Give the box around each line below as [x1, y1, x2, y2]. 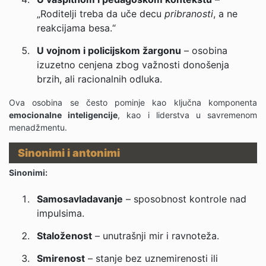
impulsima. [37, 207, 84, 219]
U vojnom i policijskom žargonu [37, 45, 181, 56]
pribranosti [164, 8, 213, 20]
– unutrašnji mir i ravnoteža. [92, 230, 219, 242]
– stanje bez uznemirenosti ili [85, 252, 218, 264]
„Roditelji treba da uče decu [37, 8, 164, 20]
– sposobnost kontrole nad [123, 193, 246, 205]
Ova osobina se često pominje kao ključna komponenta [9, 97, 257, 107]
